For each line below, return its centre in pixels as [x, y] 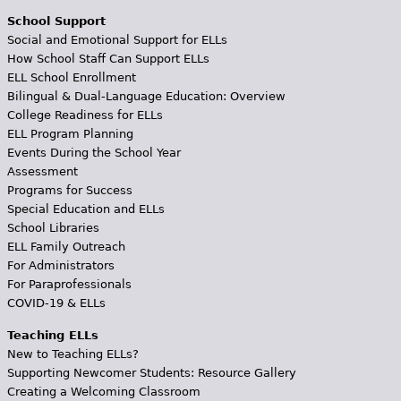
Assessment [42, 171]
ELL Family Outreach [66, 246]
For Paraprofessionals [69, 284]
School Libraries [53, 227]
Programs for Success [69, 190]
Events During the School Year [94, 152]
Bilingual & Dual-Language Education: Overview [146, 96]
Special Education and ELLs [85, 209]
